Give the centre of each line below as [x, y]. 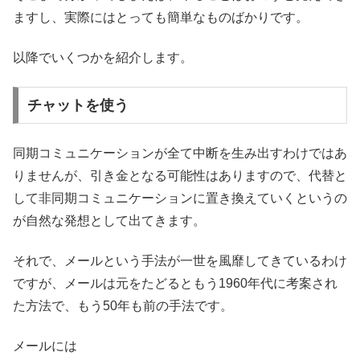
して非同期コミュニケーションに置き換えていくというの [180, 198]
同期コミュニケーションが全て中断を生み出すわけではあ [180, 153]
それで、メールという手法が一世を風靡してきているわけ [180, 261]
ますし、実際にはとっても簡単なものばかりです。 [161, 17]
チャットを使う [78, 106]
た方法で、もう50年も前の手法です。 [123, 306]
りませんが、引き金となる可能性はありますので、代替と [180, 175]
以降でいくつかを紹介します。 [103, 57]
